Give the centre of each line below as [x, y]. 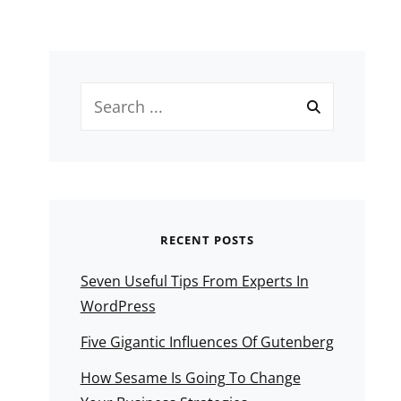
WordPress [118, 306]
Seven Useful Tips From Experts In [194, 281]
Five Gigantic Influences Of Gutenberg [207, 342]
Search [102, 94]
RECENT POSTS [207, 240]
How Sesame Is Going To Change [190, 378]
